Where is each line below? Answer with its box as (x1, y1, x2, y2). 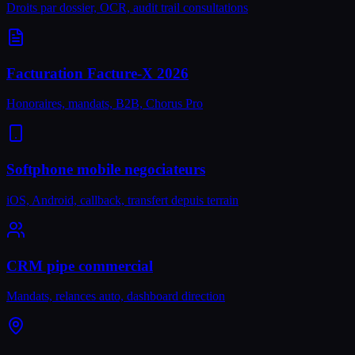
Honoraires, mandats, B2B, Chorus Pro (6, 97, 203, 111)
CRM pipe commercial (6, 257, 153, 274)
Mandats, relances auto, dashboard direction (6, 289, 225, 303)
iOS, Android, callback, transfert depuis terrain (6, 193, 239, 207)
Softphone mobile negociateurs (6, 161, 205, 178)
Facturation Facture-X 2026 (6, 64, 189, 82)
